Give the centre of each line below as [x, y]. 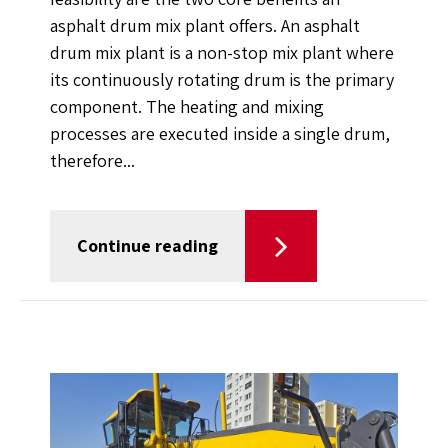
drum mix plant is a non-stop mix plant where [222, 52]
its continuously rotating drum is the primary [222, 79]
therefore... [92, 160]
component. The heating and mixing [187, 106]
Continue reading [147, 245]
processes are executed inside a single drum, [220, 133]
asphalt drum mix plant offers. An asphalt [205, 25]
